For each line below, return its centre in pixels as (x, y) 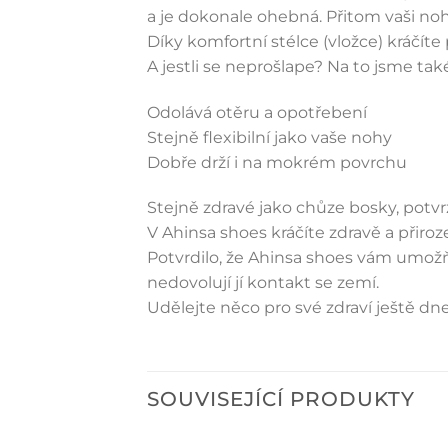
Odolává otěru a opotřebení (257, 112)
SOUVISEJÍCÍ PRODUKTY (281, 399)
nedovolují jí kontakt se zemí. (263, 283)
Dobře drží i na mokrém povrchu (277, 162)
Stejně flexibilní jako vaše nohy (269, 137)
